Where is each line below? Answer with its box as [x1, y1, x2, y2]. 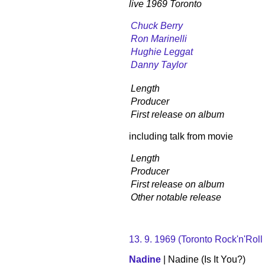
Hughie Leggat [131, 46, 193, 57]
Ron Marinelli [131, 33, 187, 44]
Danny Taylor [131, 59, 187, 70]
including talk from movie [129, 131, 233, 141]
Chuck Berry [131, 20, 183, 31]
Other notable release [131, 192, 221, 202]
